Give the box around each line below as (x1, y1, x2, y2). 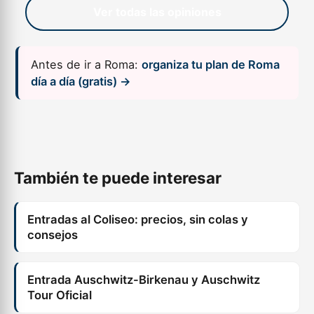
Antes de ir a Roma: (31, 57, 142, 71)
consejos (27, 228, 78, 242)
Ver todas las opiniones (93, 5, 221, 19)
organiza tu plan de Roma (142, 57, 280, 71)
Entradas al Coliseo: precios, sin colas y (27, 212, 248, 226)
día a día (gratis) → (31, 74, 132, 88)
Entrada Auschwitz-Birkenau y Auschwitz (27, 273, 260, 287)
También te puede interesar (14, 168, 221, 187)
